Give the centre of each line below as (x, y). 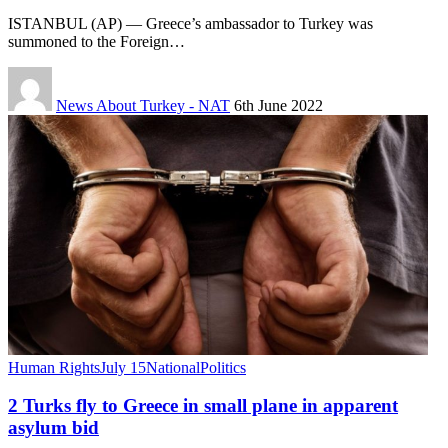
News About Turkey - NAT (143, 105)
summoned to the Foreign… (96, 41)
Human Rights (54, 367)
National (173, 367)
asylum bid (53, 428)
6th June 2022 (278, 105)
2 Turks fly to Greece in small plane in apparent (203, 406)
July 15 (123, 367)
